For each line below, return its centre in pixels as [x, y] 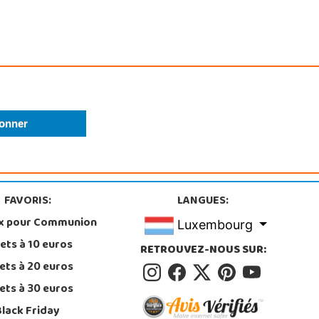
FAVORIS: [27, 201]
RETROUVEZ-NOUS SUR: [203, 251]
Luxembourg [215, 224]
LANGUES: [203, 201]
